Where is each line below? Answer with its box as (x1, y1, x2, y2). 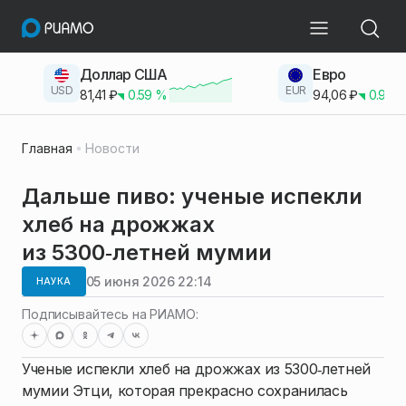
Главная (22, 140, 72, 156)
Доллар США (80, 64, 168, 83)
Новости (85, 140, 140, 156)
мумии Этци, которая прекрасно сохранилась (22, 382, 348, 400)
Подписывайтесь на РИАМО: (22, 306, 198, 322)
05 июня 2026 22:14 (85, 273, 212, 289)
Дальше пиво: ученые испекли (22, 183, 362, 209)
